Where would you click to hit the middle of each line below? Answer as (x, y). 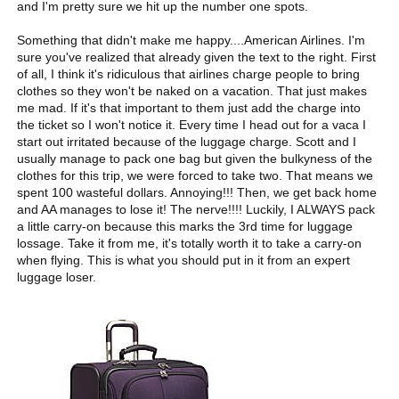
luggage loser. (57, 277)
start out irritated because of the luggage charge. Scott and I (187, 141)
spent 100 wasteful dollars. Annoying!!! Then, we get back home (197, 192)
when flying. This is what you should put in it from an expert (184, 260)
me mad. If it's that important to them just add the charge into (189, 107)
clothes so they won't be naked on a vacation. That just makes (192, 90)
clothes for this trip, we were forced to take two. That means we (195, 175)
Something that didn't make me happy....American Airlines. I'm (191, 40)
